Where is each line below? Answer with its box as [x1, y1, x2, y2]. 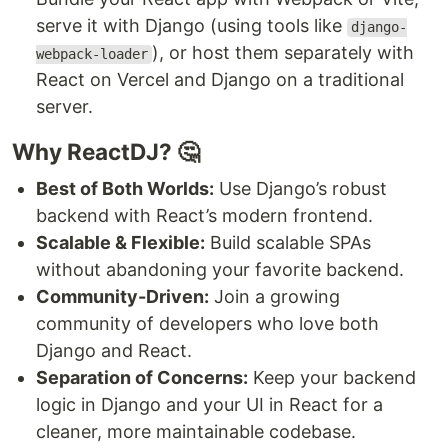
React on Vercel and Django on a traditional [36, 69, 404, 91]
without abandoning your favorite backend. [36, 259, 404, 281]
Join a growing [209, 286, 340, 308]
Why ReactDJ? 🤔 [12, 138, 200, 166]
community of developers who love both [36, 313, 379, 335]
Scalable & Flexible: [36, 232, 205, 254]
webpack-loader [36, 46, 148, 63]
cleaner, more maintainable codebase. [36, 421, 356, 443]
